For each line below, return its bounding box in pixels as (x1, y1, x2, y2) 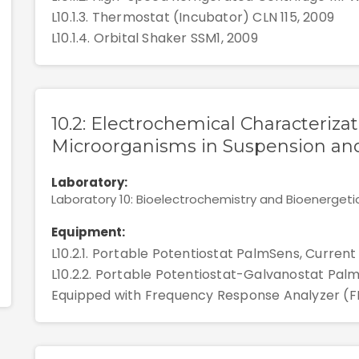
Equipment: (51, 224, 125, 240)
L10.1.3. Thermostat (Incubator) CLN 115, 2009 (51, 8, 334, 26)
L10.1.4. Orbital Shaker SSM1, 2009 (51, 29, 258, 47)
